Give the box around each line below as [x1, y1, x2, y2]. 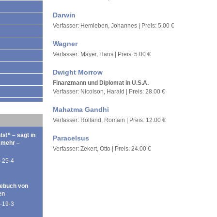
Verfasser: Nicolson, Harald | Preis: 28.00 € [53, 88, 165, 95]
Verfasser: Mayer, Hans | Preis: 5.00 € [53, 51, 151, 58]
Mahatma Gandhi [53, 106, 109, 113]
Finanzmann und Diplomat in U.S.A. [53, 79, 149, 86]
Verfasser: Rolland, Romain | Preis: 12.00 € [53, 117, 166, 124]
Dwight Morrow [53, 68, 103, 76]
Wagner [53, 40, 77, 47]
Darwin [53, 11, 76, 19]
